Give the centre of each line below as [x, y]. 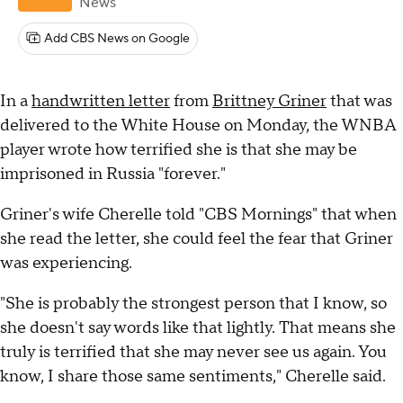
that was [359, 102]
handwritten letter [101, 102]
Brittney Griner [269, 102]
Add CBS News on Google [117, 39]
